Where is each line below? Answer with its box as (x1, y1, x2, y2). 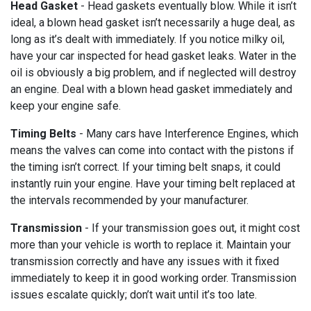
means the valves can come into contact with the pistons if (10, 143, 294, 157)
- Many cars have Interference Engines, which (76, 126, 299, 140)
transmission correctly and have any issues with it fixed (10, 254, 279, 268)
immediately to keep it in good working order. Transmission (10, 271, 296, 285)
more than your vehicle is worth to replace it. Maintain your (10, 237, 291, 251)
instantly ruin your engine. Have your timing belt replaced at (10, 176, 295, 190)
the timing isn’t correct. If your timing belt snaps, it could (10, 160, 280, 174)
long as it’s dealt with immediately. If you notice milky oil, (10, 32, 285, 46)
